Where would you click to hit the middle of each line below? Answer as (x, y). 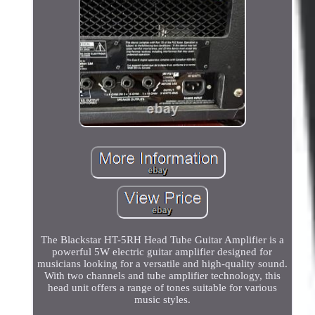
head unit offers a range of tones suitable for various (162, 287)
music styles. (162, 299)
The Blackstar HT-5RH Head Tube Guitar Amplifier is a (162, 239)
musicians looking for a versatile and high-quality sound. (162, 263)
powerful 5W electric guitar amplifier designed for (162, 251)
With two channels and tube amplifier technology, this (162, 275)
